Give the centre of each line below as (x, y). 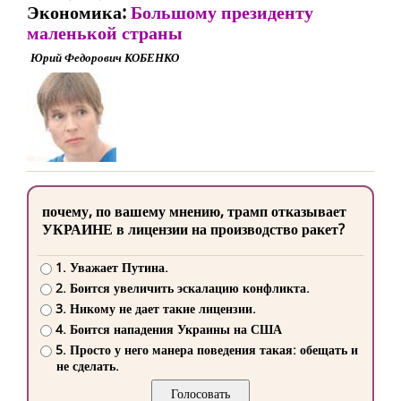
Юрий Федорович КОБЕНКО (105, 57)
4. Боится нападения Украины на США (168, 329)
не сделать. (88, 366)
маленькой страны (105, 33)
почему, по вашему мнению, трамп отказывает (194, 211)
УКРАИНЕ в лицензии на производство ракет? (193, 229)
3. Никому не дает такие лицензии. (155, 309)
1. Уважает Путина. (111, 268)
